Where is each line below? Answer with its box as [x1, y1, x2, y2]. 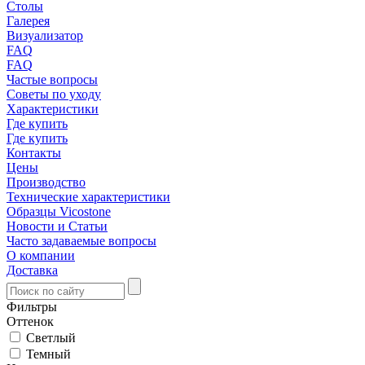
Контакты [7, 146, 61, 160]
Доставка [7, 263, 58, 277]
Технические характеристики [7, 190, 170, 204]
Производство [7, 175, 86, 189]
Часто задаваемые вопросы [7, 234, 156, 248]
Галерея [7, 14, 50, 28]
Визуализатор [7, 29, 83, 42]
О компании [7, 248, 75, 262]
